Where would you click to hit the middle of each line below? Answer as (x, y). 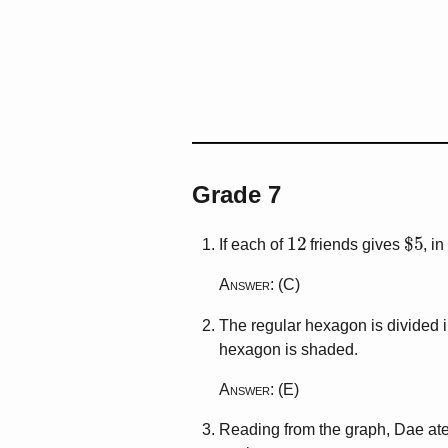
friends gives (355, 245)
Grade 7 (236, 195)
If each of (253, 245)
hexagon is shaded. (289, 350)
